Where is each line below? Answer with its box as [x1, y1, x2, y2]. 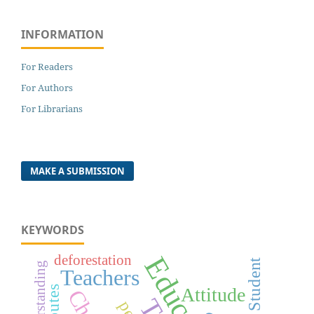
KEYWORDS [21, 221, 84, 238]
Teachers [60, 264, 140, 290]
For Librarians [21, 102, 83, 115]
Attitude [181, 283, 246, 306]
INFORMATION [21, 26, 104, 42]
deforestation [53, 252, 132, 268]
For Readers [21, 60, 73, 73]
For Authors [21, 81, 73, 94]
